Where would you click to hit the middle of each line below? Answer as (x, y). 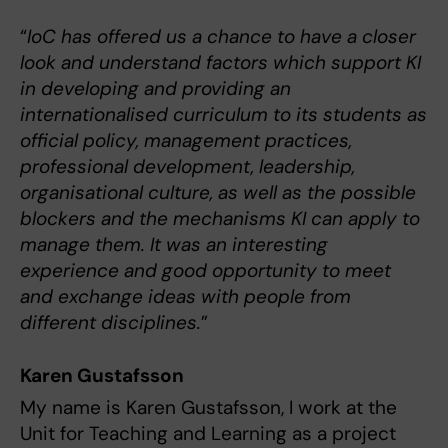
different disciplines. (110, 322)
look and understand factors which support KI (220, 62)
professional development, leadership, (187, 166)
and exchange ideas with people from (185, 296)
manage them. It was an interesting (174, 244)
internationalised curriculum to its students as (223, 114)
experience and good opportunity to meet (205, 270)
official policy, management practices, (186, 140)
